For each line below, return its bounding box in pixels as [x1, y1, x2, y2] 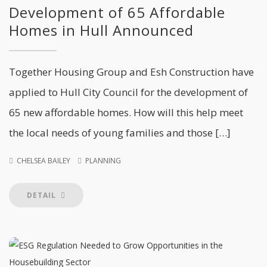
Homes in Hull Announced [9, 20, 194, 40]
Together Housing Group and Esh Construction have [9, 65, 254, 79]
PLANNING [85, 156, 121, 166]
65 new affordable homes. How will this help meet [9, 105, 243, 119]
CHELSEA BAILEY [17, 156, 70, 166]
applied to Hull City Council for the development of [9, 85, 248, 99]
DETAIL [27, 190, 58, 200]
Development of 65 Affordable [9, 2, 225, 22]
